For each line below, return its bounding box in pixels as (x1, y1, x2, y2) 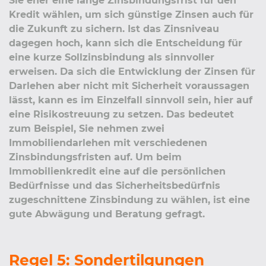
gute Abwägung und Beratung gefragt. (9, 208, 205, 220)
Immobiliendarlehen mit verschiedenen (9, 137, 207, 148)
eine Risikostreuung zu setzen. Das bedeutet (9, 108, 234, 120)
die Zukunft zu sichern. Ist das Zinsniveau (9, 23, 219, 34)
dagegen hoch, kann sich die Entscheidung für (9, 37, 242, 49)
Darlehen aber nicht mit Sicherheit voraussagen (9, 80, 249, 91)
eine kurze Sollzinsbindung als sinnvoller (9, 51, 214, 63)
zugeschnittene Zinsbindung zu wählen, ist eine (9, 194, 250, 205)
